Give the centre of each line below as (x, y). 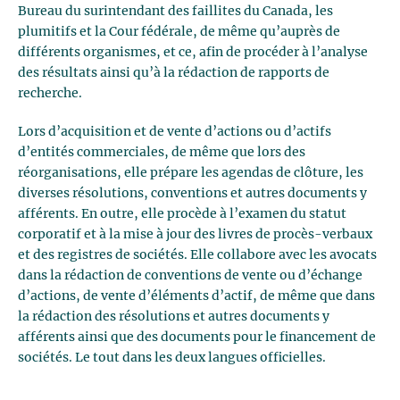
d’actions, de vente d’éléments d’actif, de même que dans (196, 296)
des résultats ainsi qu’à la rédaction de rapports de (174, 73)
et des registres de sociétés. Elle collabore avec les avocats (197, 255)
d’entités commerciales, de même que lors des (162, 153)
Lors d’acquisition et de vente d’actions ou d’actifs (175, 132)
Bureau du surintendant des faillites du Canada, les (175, 12)
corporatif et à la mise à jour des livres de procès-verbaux (195, 235)
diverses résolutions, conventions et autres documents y (192, 194)
